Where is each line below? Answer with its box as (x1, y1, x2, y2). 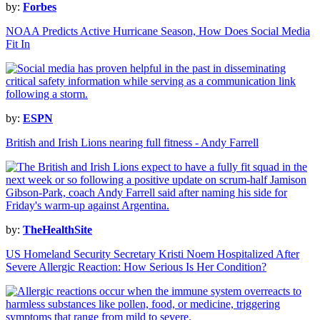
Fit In (6, 38, 30, 51)
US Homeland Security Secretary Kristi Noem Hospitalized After (6, 248, 299, 261)
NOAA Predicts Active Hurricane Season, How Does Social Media (6, 25, 310, 38)
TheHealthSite (23, 224, 92, 236)
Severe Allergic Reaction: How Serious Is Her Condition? (6, 261, 266, 274)
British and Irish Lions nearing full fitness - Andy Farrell (6, 136, 259, 149)
